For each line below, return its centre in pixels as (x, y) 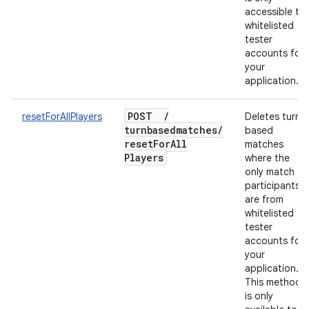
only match (270, 172)
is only (259, 296)
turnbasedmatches (171, 130)
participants (272, 186)
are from (264, 199)
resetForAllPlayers (62, 117)
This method (273, 282)
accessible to (275, 12)
